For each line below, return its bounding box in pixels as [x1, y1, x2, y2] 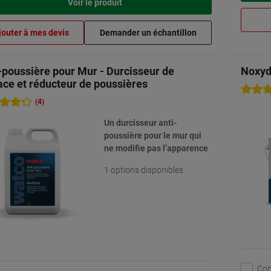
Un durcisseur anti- [103, 118, 177, 128]
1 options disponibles [103, 165, 183, 175]
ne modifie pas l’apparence [103, 143, 208, 154]
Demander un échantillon [99, 28, 197, 38]
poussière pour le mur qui [103, 131, 201, 141]
